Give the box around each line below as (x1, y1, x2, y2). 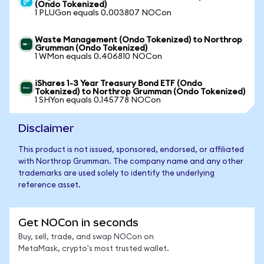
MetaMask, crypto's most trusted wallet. (18, 245, 169, 253)
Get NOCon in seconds (18, 216, 138, 229)
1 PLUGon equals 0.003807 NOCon (35, 9, 171, 17)
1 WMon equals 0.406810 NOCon (35, 52, 162, 61)
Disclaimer (18, 122, 74, 134)
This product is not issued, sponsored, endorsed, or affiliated (18, 146, 244, 154)
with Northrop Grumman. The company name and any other (18, 158, 243, 166)
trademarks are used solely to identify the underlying (18, 170, 214, 177)
